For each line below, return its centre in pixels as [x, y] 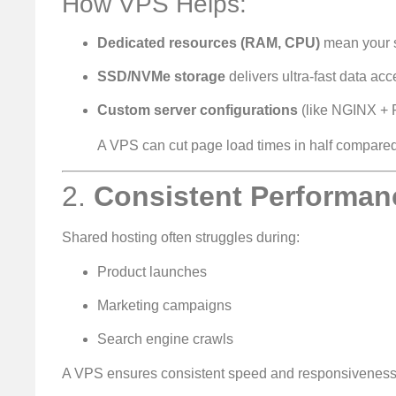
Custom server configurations [198, 110]
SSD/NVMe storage [161, 76]
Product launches [152, 271]
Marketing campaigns [164, 306]
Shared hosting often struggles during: [181, 238]
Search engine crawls [165, 339]
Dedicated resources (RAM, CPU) [209, 42]
